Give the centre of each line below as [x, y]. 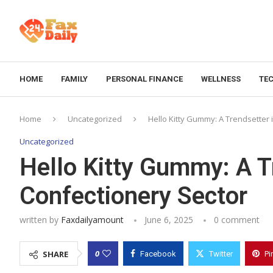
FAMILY [74, 79]
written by [40, 219]
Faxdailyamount [92, 219]
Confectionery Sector [133, 196]
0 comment [237, 219]
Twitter [221, 253]
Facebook [158, 253]
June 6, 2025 [169, 219]
